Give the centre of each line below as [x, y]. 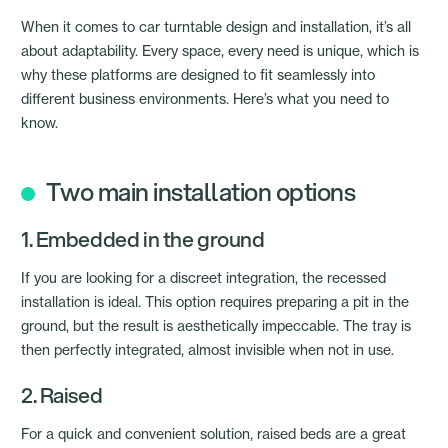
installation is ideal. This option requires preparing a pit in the [215, 302]
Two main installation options [200, 192]
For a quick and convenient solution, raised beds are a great [213, 434]
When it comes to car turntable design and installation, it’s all [216, 27]
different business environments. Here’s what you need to [205, 99]
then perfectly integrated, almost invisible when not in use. [207, 350]
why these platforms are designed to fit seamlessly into [198, 75]
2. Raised [62, 395]
